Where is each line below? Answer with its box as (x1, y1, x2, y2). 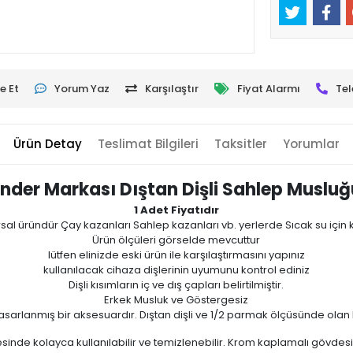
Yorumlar (282, 135, 340, 152)
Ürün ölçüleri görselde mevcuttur (92, 232, 261, 247)
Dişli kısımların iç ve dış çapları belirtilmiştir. (69, 277, 284, 292)
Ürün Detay (13, 135, 82, 152)
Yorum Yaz (54, 80, 110, 96)
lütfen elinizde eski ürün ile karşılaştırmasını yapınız (47, 247, 305, 262)
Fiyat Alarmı (236, 80, 300, 96)
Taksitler (214, 135, 267, 152)
